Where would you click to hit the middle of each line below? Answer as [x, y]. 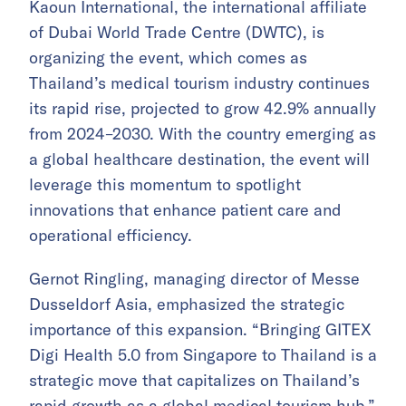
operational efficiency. [111, 236]
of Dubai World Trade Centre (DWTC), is [177, 33]
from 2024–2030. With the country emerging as [203, 134]
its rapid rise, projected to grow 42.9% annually [203, 109]
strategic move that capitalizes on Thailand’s [194, 381]
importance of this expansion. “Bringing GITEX [200, 330]
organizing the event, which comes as [168, 58]
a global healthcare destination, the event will [199, 159]
